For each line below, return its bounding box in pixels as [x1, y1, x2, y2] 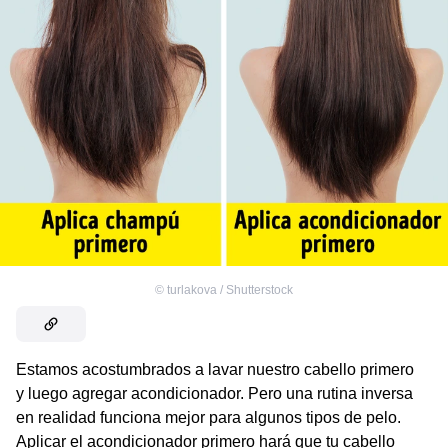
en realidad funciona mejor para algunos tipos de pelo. [16, 408, 401, 426]
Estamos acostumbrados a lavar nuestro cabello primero [16, 360, 414, 378]
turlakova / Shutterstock [167, 282, 293, 297]
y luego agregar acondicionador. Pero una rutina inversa [16, 384, 413, 402]
